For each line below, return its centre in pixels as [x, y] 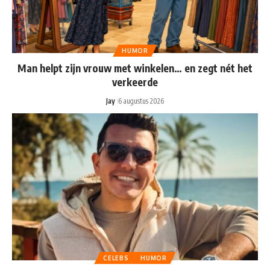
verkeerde [135, 82]
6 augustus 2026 [141, 101]
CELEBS [116, 258]
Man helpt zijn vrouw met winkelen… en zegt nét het [135, 68]
